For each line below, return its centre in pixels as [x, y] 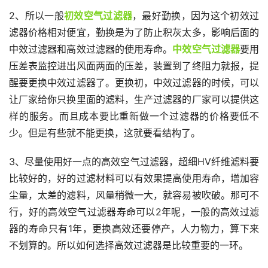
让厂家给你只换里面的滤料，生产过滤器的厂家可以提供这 [134, 100]
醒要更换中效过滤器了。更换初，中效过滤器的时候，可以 [134, 83]
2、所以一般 [36, 16]
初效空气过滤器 [98, 16]
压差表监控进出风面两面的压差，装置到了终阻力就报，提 [134, 66]
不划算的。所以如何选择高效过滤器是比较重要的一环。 [129, 246]
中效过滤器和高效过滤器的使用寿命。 [91, 49]
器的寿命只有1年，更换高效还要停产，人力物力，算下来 [134, 229]
